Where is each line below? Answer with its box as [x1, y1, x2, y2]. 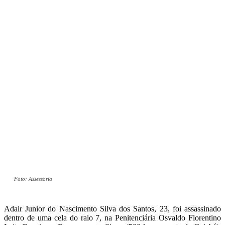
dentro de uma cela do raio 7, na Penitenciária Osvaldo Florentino [4, 213, 221, 222]
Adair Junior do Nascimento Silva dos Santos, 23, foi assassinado [4, 204, 221, 213]
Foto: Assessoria [14, 176, 52, 182]
